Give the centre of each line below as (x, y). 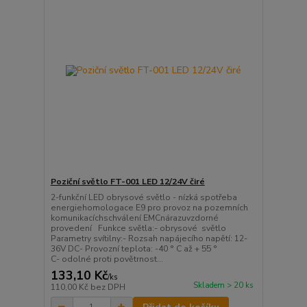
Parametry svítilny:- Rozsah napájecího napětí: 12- (149, 238)
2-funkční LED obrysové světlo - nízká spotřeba (144, 197)
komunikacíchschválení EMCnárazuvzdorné (134, 218)
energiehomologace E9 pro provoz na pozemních (149, 207)
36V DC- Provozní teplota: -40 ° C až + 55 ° (134, 248)
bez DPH (108, 287)
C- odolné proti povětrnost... (107, 259)
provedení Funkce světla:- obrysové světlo (139, 228)
